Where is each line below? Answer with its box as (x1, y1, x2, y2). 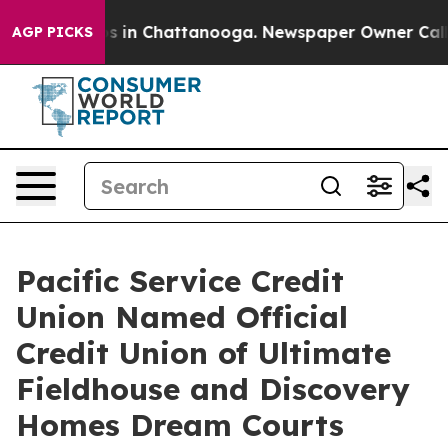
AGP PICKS (12, 23, 93, 41)
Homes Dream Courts (16, 406, 344, 444)
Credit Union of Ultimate (16, 334, 391, 372)
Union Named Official (16, 298, 348, 336)
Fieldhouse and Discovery (16, 370, 410, 408)
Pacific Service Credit (16, 262, 344, 300)
